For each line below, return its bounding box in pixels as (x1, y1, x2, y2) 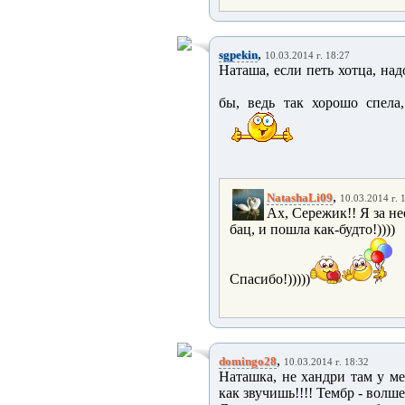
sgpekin (219, 48, 258, 61)
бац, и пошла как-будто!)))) (230, 221, 395, 237)
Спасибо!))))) (230, 271, 310, 287)
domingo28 (219, 354, 277, 368)
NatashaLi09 (267, 191, 333, 204)
